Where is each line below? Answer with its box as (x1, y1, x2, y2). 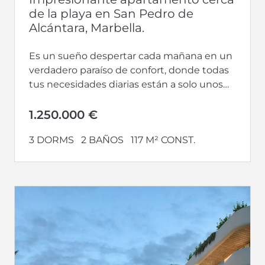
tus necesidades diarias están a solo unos (29, 78, 223, 90)
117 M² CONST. (131, 134, 195, 146)
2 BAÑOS (81, 134, 124, 146)
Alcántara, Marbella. (29, 20, 144, 35)
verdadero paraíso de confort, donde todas (29, 64, 229, 76)
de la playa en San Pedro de (29, 6, 193, 21)
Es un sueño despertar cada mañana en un (29, 50, 232, 62)
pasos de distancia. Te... (29, 92, 136, 104)
